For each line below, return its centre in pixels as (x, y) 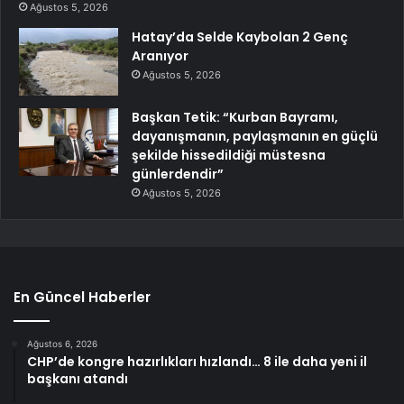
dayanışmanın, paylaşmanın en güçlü (255, 137)
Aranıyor (160, 56)
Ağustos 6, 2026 (62, 344)
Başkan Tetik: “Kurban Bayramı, (235, 118)
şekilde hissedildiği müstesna (229, 156)
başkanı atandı (78, 379)
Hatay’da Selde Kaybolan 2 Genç (240, 37)
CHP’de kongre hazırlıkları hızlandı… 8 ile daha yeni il (197, 362)
